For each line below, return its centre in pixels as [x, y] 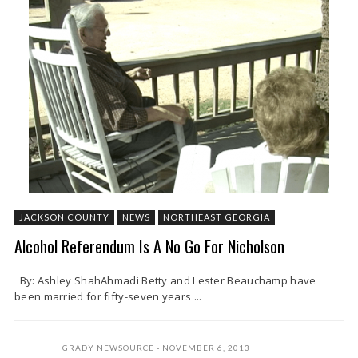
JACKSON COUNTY [64, 217]
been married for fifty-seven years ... [108, 296]
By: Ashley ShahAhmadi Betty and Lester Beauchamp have [165, 280]
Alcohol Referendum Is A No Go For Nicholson [149, 246]
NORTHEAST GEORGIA [217, 217]
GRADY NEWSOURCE [108, 348]
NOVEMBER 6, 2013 [206, 348]
